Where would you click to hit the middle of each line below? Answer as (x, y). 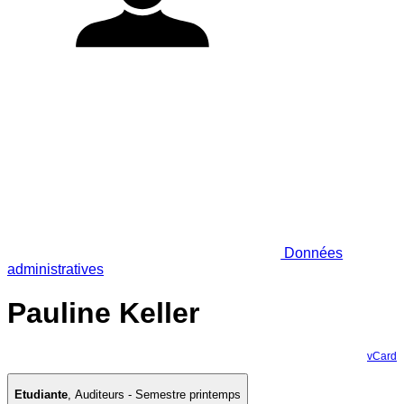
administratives (55, 269)
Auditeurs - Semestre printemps (158, 395)
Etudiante (41, 395)
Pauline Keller (103, 313)
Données (312, 252)
